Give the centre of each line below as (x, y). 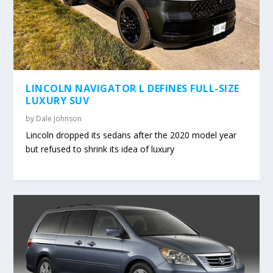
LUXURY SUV (58, 101)
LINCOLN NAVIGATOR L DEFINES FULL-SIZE (133, 89)
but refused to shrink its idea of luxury (100, 149)
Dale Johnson (59, 119)
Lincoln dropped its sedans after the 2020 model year (131, 135)
